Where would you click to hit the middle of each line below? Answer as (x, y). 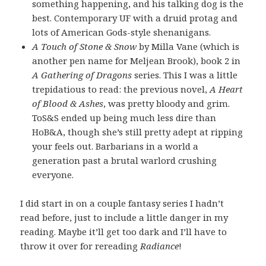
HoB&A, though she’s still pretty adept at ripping (138, 132)
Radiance (160, 246)
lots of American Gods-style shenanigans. (122, 32)
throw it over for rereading (80, 246)
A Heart (227, 89)
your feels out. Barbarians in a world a (115, 146)
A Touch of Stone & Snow (85, 46)
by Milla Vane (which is (188, 46)
